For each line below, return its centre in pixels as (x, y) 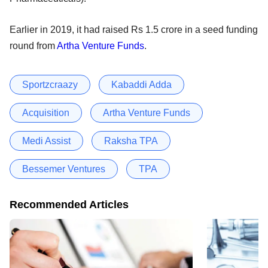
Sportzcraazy (50, 84)
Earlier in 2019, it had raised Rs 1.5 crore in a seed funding (134, 29)
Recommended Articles (69, 204)
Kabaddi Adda (141, 84)
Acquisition (46, 112)
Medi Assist (46, 141)
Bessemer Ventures (64, 169)
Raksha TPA (131, 141)
